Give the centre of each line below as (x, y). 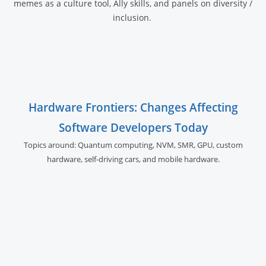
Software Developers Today (133, 127)
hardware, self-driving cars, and (102, 159)
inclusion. (133, 17)
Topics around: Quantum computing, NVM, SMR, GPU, (119, 145)
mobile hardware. (189, 159)
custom (228, 145)
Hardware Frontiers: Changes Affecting (133, 107)
